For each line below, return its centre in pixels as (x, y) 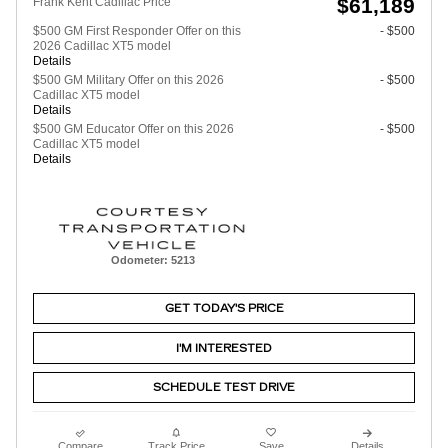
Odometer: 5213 (152, 260)
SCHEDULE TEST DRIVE (224, 387)
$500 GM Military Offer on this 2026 (128, 80)
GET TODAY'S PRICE (224, 309)
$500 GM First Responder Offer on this (137, 31)
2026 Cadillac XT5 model (102, 46)
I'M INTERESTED (224, 348)
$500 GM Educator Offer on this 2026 (133, 129)
